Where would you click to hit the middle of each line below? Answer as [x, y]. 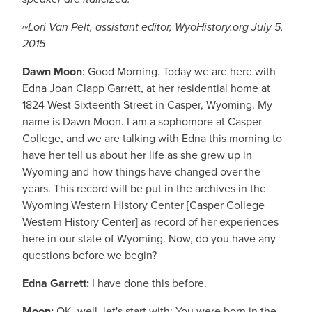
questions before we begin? [89, 255]
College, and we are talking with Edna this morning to [152, 138]
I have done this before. [148, 283]
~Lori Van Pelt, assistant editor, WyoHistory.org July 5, [153, 27]
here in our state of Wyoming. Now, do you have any [149, 239]
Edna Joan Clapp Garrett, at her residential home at [146, 88]
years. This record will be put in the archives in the [144, 188]
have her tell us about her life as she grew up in [137, 155]
